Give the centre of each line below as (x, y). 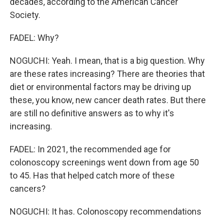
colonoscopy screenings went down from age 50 (104, 162)
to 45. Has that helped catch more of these (92, 175)
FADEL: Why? (34, 38)
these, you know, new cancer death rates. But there (108, 100)
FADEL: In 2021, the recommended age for (90, 149)
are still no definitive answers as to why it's (92, 113)
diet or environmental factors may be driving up (100, 87)
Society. (25, 15)
